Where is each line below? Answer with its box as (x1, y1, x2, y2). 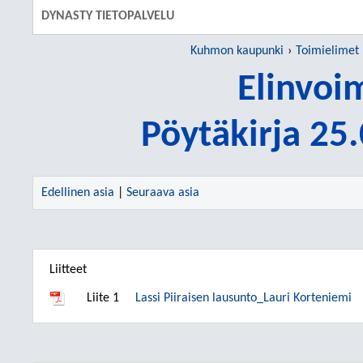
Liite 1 (87, 292, 119, 305)
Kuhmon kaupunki (190, 45, 284, 58)
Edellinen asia (41, 186, 114, 199)
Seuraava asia (126, 186, 199, 199)
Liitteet (49, 263, 87, 276)
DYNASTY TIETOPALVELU (41, 10, 174, 23)
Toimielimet (296, 45, 359, 58)
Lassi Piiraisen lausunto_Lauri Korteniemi (135, 292, 352, 305)
